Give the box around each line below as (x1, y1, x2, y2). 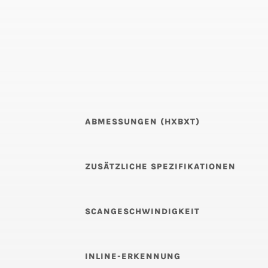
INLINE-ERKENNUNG (85, 251, 181, 262)
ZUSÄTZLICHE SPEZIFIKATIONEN (85, 162, 236, 172)
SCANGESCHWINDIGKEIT (85, 206, 200, 217)
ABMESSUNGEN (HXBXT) (85, 117, 200, 127)
